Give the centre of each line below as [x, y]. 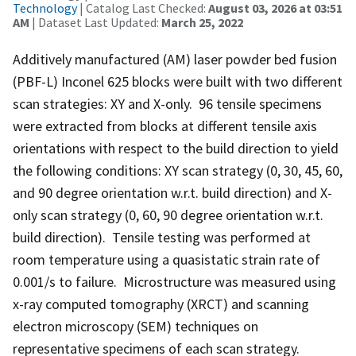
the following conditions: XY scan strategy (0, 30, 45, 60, [178, 170]
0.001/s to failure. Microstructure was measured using [174, 281]
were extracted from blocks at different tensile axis [165, 126]
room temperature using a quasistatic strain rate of [166, 259]
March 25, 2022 [202, 22]
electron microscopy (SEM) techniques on [135, 326]
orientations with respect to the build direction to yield [176, 148]
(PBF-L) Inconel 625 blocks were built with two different [178, 81]
